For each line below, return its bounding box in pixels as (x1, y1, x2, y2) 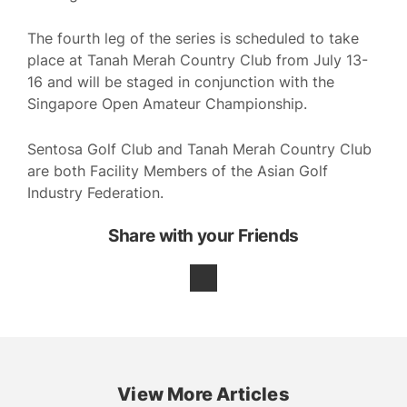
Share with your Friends (108, 225, 299, 247)
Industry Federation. (27, 183, 164, 202)
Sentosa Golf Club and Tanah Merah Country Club (27, 139, 372, 158)
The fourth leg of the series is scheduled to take (27, 29, 359, 48)
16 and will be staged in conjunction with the (27, 73, 334, 92)
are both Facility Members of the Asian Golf (27, 161, 328, 180)
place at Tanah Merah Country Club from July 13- (27, 51, 368, 70)
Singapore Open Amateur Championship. (27, 94, 307, 114)
